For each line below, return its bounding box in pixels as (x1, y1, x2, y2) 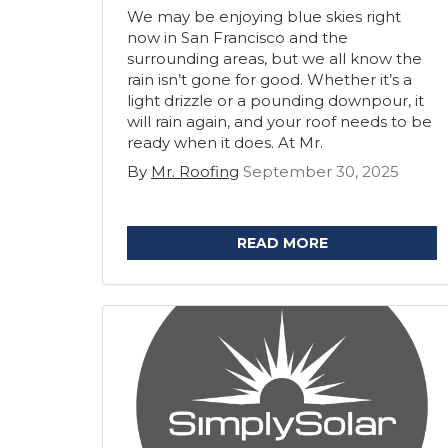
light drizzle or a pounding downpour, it (127, 91, 424, 110)
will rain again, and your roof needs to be (127, 112, 432, 131)
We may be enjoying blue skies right (127, 7, 401, 26)
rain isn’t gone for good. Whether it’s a (127, 70, 412, 89)
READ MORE (236, 234, 328, 252)
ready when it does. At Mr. (127, 133, 323, 152)
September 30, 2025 (243, 162, 399, 181)
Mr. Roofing (151, 162, 239, 181)
